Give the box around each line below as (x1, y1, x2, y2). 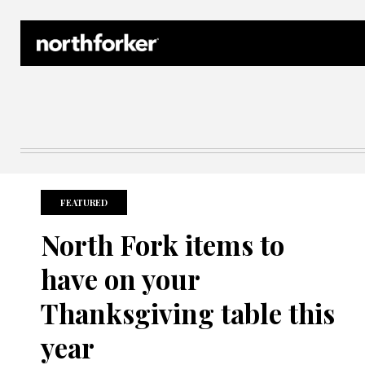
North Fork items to (41, 226, 284, 262)
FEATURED (60, 196, 108, 209)
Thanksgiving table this (41, 295, 335, 331)
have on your (41, 261, 200, 297)
